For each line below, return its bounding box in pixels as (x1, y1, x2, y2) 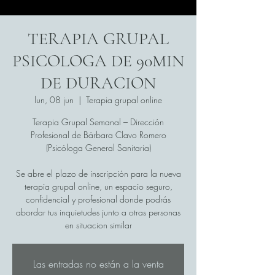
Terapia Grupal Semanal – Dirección (33, 116, 164, 128)
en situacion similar (64, 219, 132, 231)
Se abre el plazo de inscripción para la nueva (15, 168, 181, 179)
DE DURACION (41, 72, 156, 93)
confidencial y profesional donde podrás (26, 193, 171, 205)
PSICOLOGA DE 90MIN (12, 50, 184, 71)
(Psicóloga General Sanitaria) (45, 142, 151, 153)
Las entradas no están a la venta (33, 257, 164, 271)
